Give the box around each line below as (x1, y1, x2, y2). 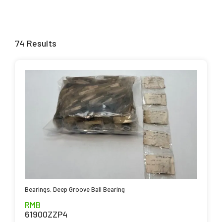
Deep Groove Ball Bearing (53, 185, 125, 193)
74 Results (15, 37, 56, 49)
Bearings (25, 185, 50, 193)
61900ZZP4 (25, 208, 67, 220)
